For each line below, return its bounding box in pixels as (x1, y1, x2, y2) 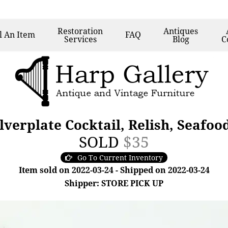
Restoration (58, 25, 103, 37)
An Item (4, 29, 36, 40)
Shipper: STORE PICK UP (65, 178, 163, 189)
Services (64, 34, 97, 45)
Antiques (163, 25, 198, 37)
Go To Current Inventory (77, 153, 163, 162)
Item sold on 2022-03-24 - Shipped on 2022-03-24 (18, 164, 210, 176)
